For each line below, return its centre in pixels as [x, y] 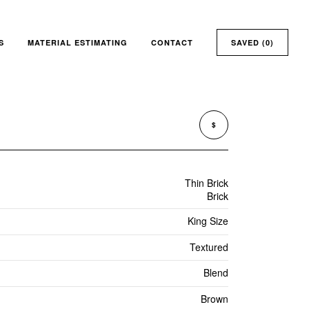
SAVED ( [248, 43]
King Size [208, 221]
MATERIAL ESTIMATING [78, 43]
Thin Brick [206, 183]
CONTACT [172, 43]
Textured [209, 247]
